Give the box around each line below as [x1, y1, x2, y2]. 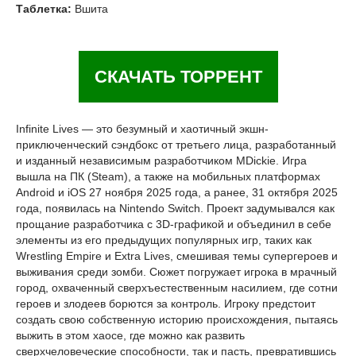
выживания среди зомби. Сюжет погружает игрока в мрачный [16, 265, 337, 278]
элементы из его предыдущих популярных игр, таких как [16, 234, 311, 246]
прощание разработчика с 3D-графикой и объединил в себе [16, 218, 331, 230]
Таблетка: [16, 2, 72, 15]
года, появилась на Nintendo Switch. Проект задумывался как [16, 202, 335, 215]
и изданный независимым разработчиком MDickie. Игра [16, 154, 307, 167]
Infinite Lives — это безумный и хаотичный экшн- [16, 122, 269, 135]
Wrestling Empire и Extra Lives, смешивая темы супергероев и [16, 250, 338, 262]
